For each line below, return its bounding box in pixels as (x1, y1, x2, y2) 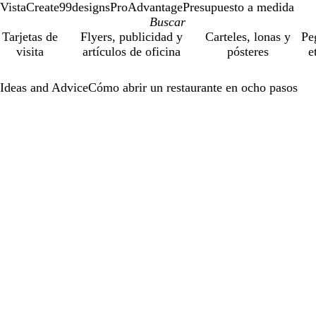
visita (16, 44, 44, 59)
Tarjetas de (2, 30, 59, 44)
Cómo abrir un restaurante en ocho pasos (88, 80, 298, 95)
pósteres (227, 44, 269, 59)
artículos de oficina (82, 44, 181, 59)
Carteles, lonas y (205, 30, 291, 44)
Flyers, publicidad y (80, 30, 183, 44)
